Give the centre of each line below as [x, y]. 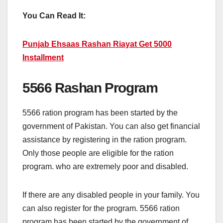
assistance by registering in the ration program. [105, 139]
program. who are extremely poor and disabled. [105, 166]
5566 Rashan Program [92, 88]
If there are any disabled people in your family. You [111, 195]
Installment [43, 57]
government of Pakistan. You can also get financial [111, 126]
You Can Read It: [54, 15]
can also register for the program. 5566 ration [101, 208]
